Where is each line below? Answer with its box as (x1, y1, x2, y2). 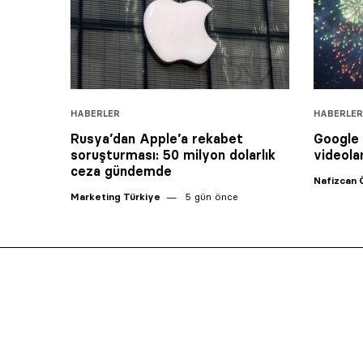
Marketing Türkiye (70, 190, 160, 203)
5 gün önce (182, 190, 238, 203)
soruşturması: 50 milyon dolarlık (70, 146, 275, 163)
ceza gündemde (70, 162, 172, 179)
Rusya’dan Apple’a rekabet (70, 130, 243, 147)
